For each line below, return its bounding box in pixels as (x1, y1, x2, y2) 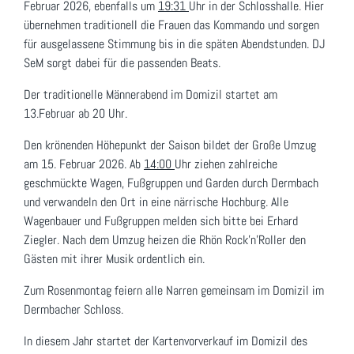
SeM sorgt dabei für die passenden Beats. (24, 54, 220, 71)
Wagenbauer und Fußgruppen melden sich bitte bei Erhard (24, 212, 298, 229)
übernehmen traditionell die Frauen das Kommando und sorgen (24, 16, 319, 33)
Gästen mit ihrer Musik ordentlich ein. (24, 250, 205, 267)
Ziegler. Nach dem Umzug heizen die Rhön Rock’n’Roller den (24, 231, 306, 248)
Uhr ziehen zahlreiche (175, 155, 277, 172)
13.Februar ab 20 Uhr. (24, 104, 127, 122)
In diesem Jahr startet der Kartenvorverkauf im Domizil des (24, 332, 307, 349)
